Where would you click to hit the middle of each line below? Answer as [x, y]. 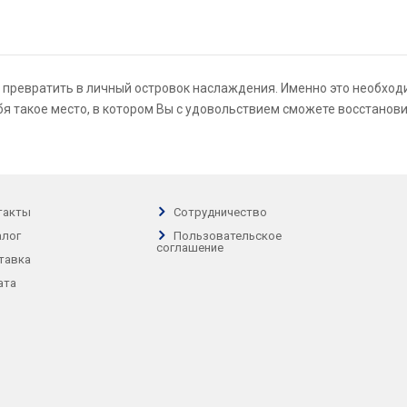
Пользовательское [228, 236]
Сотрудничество [220, 213]
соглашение [190, 248]
